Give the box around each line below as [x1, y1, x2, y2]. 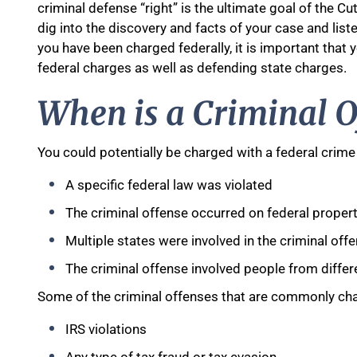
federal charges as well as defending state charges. [37, 60, 347, 76]
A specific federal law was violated [65, 177, 273, 193]
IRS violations [65, 321, 147, 337]
